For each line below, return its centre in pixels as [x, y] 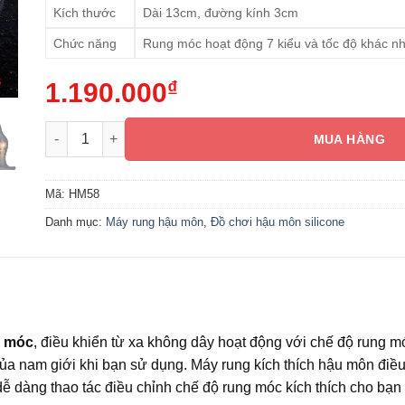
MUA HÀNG [349, 139]
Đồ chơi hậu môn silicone [278, 221]
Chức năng [85, 43]
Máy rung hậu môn [155, 221]
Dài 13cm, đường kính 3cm [220, 13]
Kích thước [85, 13]
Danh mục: [76, 221]
